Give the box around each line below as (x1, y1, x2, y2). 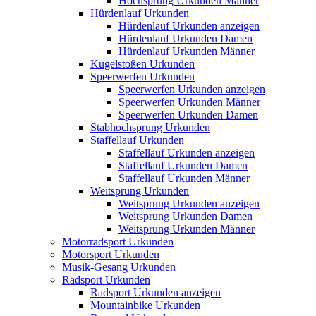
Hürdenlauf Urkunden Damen (119, 32, 253, 44)
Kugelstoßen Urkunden (90, 57, 195, 70)
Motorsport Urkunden (62, 248, 159, 260)
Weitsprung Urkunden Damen (119, 209, 253, 222)
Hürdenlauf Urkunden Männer (119, 44, 255, 57)
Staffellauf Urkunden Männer (119, 171, 250, 184)
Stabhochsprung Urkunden (90, 121, 210, 133)
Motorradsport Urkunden (62, 235, 174, 248)
